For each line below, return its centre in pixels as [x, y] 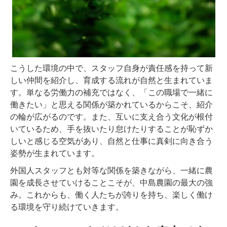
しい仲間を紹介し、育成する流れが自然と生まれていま [111, 81]
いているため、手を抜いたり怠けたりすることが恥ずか [111, 129]
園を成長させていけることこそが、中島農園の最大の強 [111, 183]
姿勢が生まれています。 [55, 154]
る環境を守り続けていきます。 [67, 207]
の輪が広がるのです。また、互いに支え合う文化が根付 [111, 117]
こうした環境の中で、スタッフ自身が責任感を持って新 [111, 68]
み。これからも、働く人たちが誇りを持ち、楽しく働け [111, 195]
